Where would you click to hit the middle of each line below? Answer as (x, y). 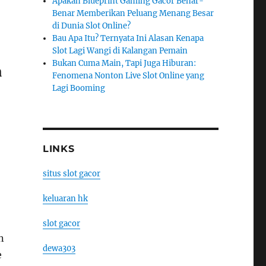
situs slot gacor (71, 174)
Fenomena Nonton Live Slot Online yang (129, 76)
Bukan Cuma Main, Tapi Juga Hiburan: (124, 63)
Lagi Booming (79, 88)
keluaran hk (65, 199)
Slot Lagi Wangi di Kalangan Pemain (120, 51)
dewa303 (59, 248)
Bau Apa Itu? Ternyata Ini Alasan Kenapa (128, 38)
